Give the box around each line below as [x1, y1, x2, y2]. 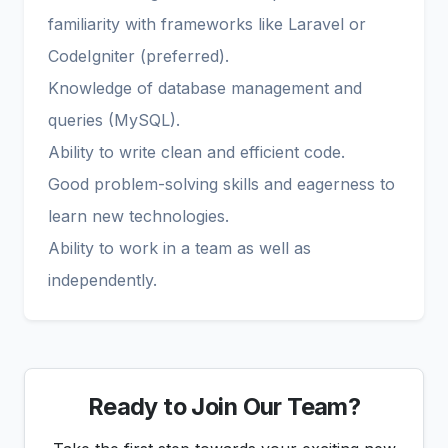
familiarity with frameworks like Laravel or [48, 14, 366, 35]
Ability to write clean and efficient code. [48, 142, 345, 163]
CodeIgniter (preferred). [48, 46, 229, 67]
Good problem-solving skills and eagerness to [48, 174, 395, 195]
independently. [48, 270, 157, 291]
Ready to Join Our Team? [87, 392, 361, 422]
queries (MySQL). [48, 110, 180, 131]
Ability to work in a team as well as [48, 238, 311, 259]
